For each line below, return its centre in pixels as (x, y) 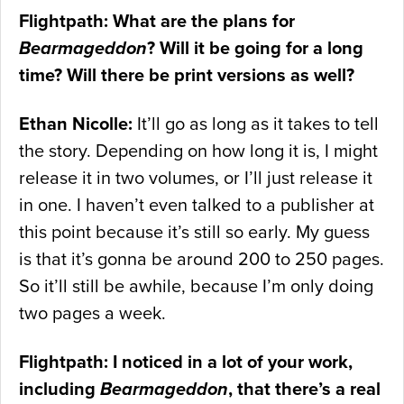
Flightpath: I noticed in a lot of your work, (186, 362)
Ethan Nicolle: (76, 124)
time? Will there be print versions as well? (187, 75)
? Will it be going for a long (255, 48)
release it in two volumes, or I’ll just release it (196, 178)
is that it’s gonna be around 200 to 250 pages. (202, 259)
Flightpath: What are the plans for (157, 21)
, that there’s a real (304, 389)
